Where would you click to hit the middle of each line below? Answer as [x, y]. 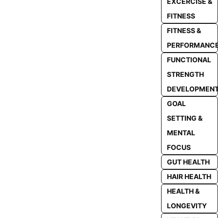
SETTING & [184, 118]
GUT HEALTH [188, 162]
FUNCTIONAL [189, 60]
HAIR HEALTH [189, 176]
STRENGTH [185, 74]
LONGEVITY [187, 206]
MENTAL [181, 133]
